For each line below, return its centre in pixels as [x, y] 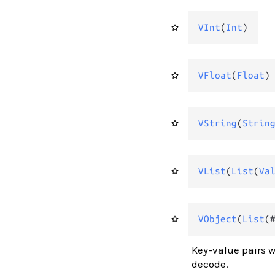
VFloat [215, 75]
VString [217, 123]
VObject [217, 219]
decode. [210, 264]
